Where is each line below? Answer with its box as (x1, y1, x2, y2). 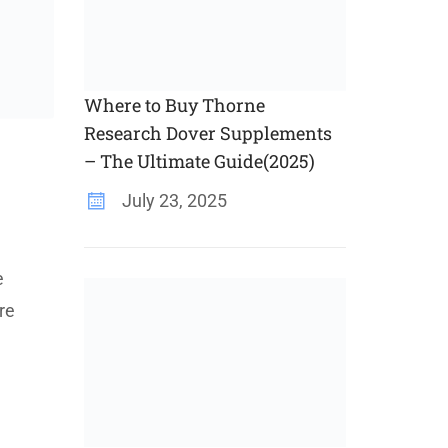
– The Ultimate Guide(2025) (83, 149, 315, 174)
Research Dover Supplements (83, 121, 332, 146)
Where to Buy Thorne (83, 93, 265, 118)
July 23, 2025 (117, 190, 227, 212)
